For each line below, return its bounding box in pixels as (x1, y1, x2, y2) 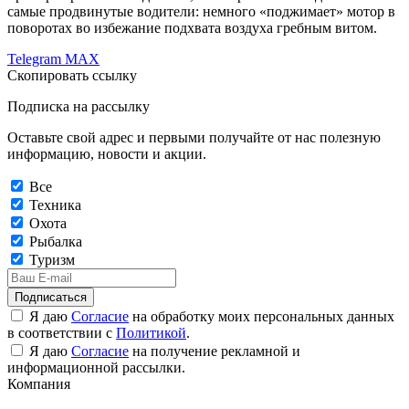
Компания (7, 376, 70, 393)
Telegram (7, 51, 61, 68)
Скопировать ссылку (7, 68, 137, 84)
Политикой (116, 325, 186, 341)
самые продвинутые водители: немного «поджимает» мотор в (7, 4, 395, 20)
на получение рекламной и (129, 343, 300, 360)
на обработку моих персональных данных (129, 309, 394, 325)
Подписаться (15, 290, 87, 305)
